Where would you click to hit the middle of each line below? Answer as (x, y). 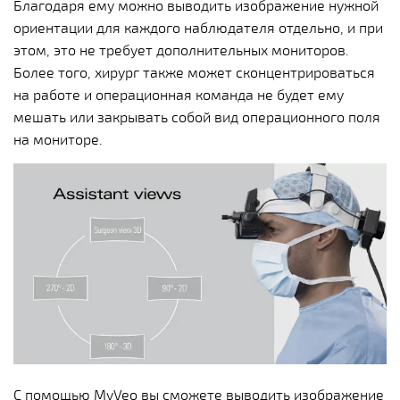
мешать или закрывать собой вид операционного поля (197, 117)
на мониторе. (58, 139)
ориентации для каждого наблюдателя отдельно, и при (198, 28)
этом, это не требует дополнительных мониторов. (181, 50)
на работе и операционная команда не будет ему (179, 95)
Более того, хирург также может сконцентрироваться (194, 72)
